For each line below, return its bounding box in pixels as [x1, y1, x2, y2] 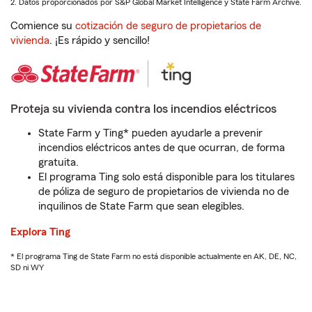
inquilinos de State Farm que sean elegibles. [38, 201, 244, 212]
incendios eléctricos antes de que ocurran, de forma [38, 142, 285, 153]
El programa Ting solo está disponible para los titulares [38, 171, 295, 182]
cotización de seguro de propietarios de [75, 20, 261, 31]
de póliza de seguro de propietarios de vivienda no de [38, 186, 289, 197]
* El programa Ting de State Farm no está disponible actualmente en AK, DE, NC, [10, 252, 297, 260]
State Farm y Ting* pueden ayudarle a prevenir [38, 127, 263, 139]
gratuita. [38, 157, 79, 168]
